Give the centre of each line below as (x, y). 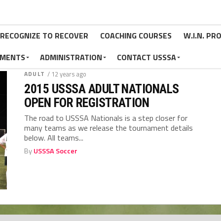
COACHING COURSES (136, 36)
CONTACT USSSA (147, 57)
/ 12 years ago (67, 74)
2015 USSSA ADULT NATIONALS (102, 89)
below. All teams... (54, 138)
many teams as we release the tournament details (109, 128)
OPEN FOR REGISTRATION (87, 103)
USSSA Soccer (56, 151)
